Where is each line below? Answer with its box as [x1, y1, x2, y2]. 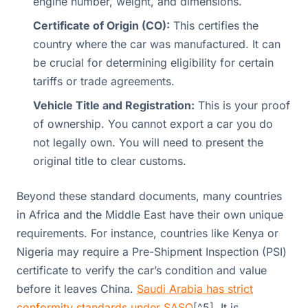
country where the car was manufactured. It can [33, 36, 280, 51]
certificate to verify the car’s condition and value [16, 263, 267, 277]
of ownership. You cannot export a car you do [33, 116, 273, 131]
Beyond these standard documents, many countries [16, 188, 282, 203]
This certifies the [170, 18, 258, 32]
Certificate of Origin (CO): [33, 18, 170, 32]
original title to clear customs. [33, 153, 186, 168]
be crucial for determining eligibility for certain [33, 55, 274, 69]
